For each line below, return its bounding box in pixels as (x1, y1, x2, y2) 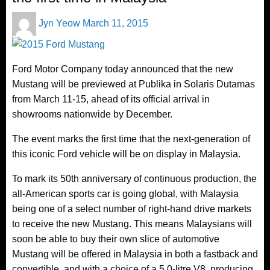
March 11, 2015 (83, 17, 148, 28)
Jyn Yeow (39, 17, 83, 28)
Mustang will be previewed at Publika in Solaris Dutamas (12, 78, 255, 89)
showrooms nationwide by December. (12, 108, 172, 119)
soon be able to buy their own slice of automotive (12, 233, 219, 244)
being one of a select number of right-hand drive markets (12, 203, 251, 214)
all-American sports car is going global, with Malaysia (12, 188, 239, 199)
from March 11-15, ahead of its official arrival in (12, 93, 210, 104)
